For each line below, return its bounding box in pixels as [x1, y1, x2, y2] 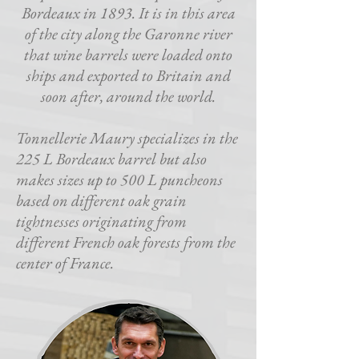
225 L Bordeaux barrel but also [16, 148, 207, 169]
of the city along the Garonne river [24, 23, 232, 44]
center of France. [16, 252, 114, 273]
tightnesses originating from [16, 211, 187, 232]
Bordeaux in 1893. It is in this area [21, 2, 236, 23]
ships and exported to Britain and [26, 65, 231, 86]
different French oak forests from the [16, 232, 236, 252]
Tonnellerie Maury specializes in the [16, 127, 238, 148]
